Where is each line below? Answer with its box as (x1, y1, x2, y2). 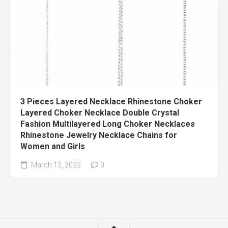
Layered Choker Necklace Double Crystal (20, 108, 179, 118)
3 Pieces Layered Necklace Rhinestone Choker (20, 97, 202, 107)
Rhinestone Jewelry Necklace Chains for (20, 130, 177, 140)
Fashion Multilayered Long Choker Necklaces (20, 119, 195, 129)
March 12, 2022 (30, 161, 81, 169)
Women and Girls (20, 141, 85, 152)
